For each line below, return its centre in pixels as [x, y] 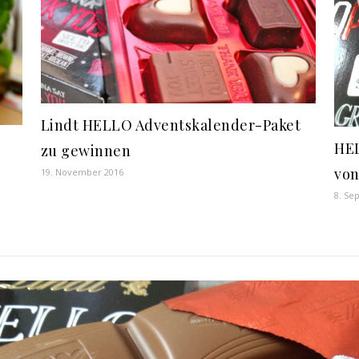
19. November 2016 [82, 172]
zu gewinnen [86, 151]
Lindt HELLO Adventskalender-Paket [171, 125]
